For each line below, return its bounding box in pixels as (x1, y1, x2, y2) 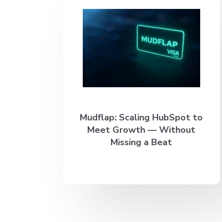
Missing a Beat (111, 136, 172, 148)
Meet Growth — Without (87, 123, 196, 136)
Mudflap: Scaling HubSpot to (80, 111, 203, 123)
